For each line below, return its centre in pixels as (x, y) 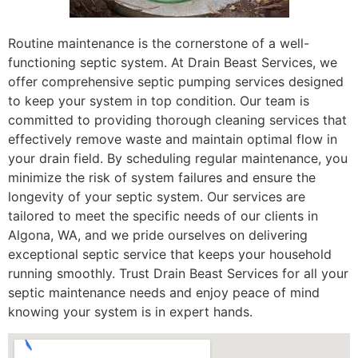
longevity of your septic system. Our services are (157, 197)
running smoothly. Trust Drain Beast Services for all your (178, 274)
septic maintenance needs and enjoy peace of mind (164, 293)
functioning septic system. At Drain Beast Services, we (173, 63)
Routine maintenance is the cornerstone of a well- (159, 44)
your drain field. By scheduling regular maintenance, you (178, 159)
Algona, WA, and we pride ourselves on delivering (158, 235)
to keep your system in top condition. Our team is (159, 101)
